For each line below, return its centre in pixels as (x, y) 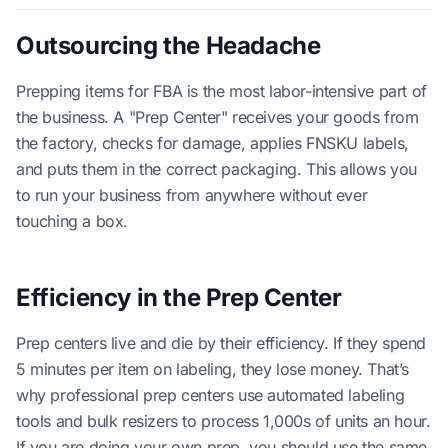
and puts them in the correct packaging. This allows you (217, 169)
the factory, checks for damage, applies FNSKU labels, (212, 143)
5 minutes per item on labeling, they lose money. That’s (213, 369)
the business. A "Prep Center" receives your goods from (217, 117)
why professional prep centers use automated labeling (210, 395)
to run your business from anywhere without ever (192, 195)
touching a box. (72, 221)
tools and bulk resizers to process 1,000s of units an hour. (223, 421)
